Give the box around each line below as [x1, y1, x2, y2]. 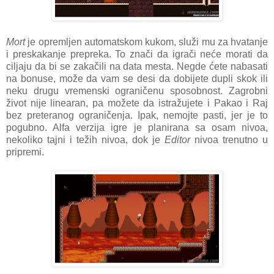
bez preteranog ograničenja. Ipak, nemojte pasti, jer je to [6, 109, 268, 120]
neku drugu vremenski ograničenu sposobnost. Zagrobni [6, 85, 268, 96]
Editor [165, 134, 190, 145]
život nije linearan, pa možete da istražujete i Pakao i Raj [6, 97, 268, 108]
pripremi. [6, 146, 44, 157]
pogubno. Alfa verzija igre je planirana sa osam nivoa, [6, 122, 268, 133]
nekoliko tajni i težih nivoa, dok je [6, 134, 165, 145]
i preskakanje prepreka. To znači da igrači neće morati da [6, 48, 268, 59]
